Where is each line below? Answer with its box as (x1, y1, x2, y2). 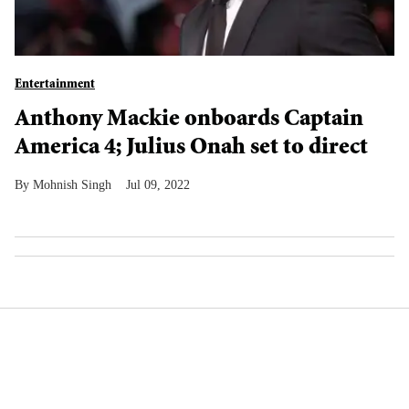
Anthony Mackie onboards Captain (15, 109, 363, 132)
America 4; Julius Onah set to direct (15, 137, 368, 161)
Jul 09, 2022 (126, 178, 190, 192)
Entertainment (15, 79, 95, 91)
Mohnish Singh (33, 178, 111, 192)
